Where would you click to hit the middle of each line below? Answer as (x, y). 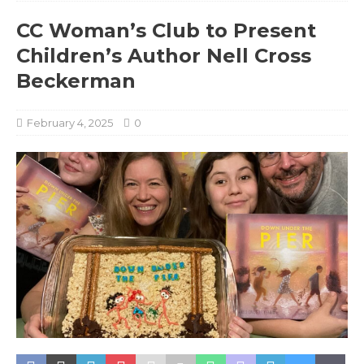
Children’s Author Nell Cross (164, 55)
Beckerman (76, 80)
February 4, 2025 (70, 122)
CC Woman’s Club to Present (166, 30)
